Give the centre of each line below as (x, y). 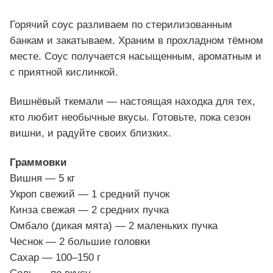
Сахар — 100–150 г (55, 257)
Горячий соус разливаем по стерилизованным (121, 24)
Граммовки (38, 162)
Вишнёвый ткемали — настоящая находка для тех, (133, 101)
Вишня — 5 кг (42, 178)
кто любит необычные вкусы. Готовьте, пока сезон (130, 117)
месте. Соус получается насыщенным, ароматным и (136, 56)
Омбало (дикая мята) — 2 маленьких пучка (114, 225)
